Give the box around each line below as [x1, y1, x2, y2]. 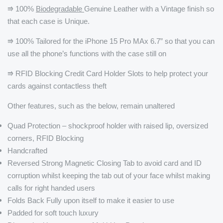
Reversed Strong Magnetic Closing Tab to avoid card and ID [7, 159, 202, 168]
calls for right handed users [7, 184, 95, 193]
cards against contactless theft [7, 82, 107, 91]
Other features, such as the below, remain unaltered [7, 102, 175, 111]
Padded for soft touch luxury [7, 209, 99, 218]
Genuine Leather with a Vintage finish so [84, 4, 214, 13]
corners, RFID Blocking [7, 134, 84, 143]
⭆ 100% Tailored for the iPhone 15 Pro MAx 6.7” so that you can [7, 37, 215, 46]
